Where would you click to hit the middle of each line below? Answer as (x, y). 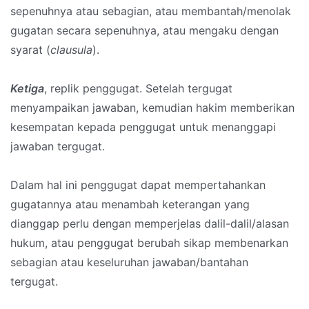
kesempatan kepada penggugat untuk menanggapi (143, 127)
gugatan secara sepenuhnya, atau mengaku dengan (144, 31)
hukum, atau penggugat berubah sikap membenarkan (149, 243)
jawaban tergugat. (58, 147)
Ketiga (27, 89)
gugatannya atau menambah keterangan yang (130, 205)
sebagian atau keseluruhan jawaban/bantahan (129, 262)
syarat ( (30, 50)
